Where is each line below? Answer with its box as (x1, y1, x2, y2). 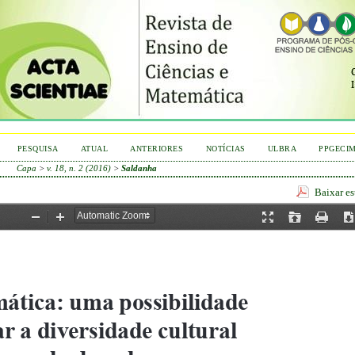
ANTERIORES (130, 144, 184, 153)
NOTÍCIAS (205, 144, 246, 153)
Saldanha (121, 163, 158, 173)
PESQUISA (17, 144, 59, 153)
